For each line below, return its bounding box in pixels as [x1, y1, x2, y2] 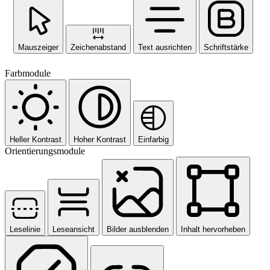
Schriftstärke [204, 42, 248, 52]
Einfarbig [138, 134, 169, 144]
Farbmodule [5, 67, 51, 78]
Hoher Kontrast [74, 134, 126, 144]
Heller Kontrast [10, 134, 61, 144]
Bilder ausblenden [107, 224, 169, 234]
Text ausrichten [138, 42, 192, 52]
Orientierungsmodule [5, 145, 85, 156]
